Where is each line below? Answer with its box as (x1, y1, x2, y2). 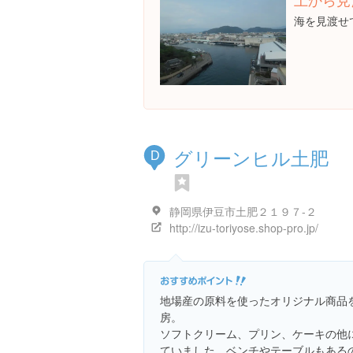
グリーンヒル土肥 (173, 143, 329, 171)
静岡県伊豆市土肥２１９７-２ (169, 203, 317, 219)
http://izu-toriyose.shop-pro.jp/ (169, 220, 318, 236)
